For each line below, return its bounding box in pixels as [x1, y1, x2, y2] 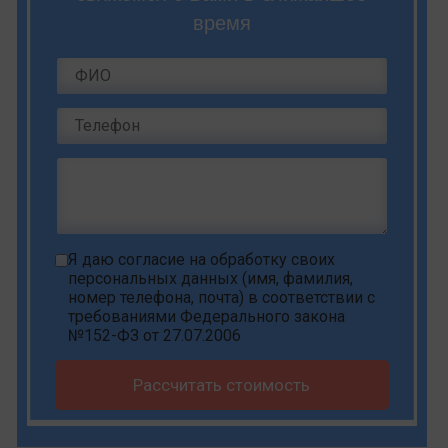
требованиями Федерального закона [68, 307, 345, 327]
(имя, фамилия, [238, 269, 353, 289]
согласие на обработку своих [118, 250, 335, 270]
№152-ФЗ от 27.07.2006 [68, 326, 241, 346]
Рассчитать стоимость [133, 375, 311, 396]
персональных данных [68, 269, 238, 289]
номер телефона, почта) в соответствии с [68, 288, 375, 308]
